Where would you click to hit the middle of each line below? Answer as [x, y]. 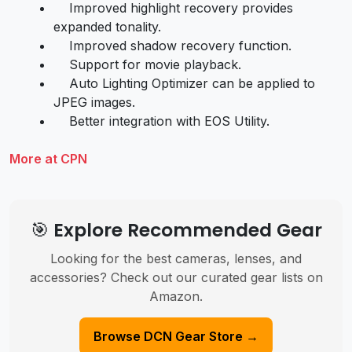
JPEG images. [94, 102]
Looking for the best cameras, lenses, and [176, 258]
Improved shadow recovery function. [172, 45]
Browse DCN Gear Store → [176, 336]
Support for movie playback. [147, 64]
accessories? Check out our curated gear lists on [176, 277]
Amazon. [176, 296]
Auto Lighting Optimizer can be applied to [184, 83]
